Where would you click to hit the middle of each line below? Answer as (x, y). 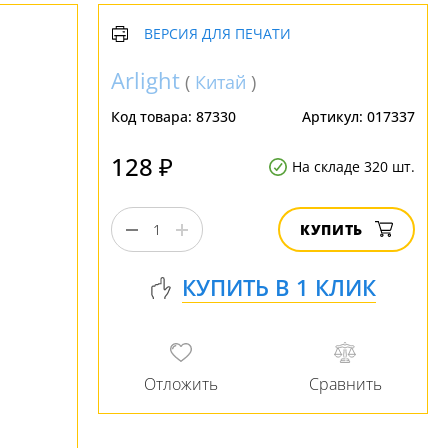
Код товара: (153, 116)
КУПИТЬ (331, 229)
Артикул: (334, 116)
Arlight (145, 80)
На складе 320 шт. (353, 166)
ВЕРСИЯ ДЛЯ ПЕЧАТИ (217, 33)
